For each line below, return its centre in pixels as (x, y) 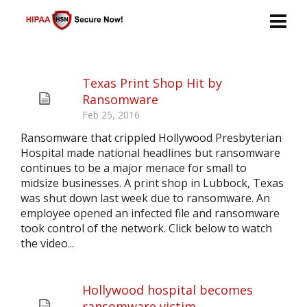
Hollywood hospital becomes (168, 290)
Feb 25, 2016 (111, 115)
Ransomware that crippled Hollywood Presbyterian (151, 138)
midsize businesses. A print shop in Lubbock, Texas (152, 183)
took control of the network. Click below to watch (146, 228)
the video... (47, 243)
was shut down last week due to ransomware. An (145, 198)
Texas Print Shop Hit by (152, 83)
